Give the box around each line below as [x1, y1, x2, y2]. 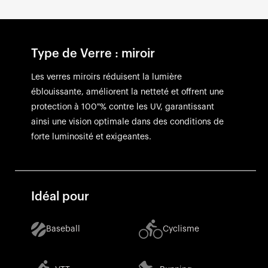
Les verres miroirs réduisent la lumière [31, 72, 182, 81]
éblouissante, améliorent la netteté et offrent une [31, 87, 224, 96]
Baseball [45, 224, 80, 233]
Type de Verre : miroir [31, 47, 155, 60]
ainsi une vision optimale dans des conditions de [31, 117, 224, 126]
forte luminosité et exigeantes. [31, 132, 151, 141]
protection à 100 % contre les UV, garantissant [31, 102, 214, 111]
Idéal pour [31, 190, 89, 203]
